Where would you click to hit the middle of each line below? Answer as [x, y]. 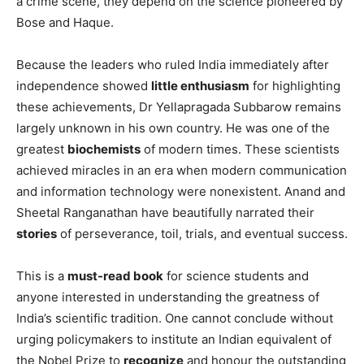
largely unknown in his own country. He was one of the [173, 128]
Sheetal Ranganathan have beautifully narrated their [165, 212]
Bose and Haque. [65, 22]
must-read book [115, 275]
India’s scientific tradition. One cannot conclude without [175, 318]
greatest [42, 149]
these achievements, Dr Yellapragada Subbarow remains [179, 106]
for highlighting [295, 85]
